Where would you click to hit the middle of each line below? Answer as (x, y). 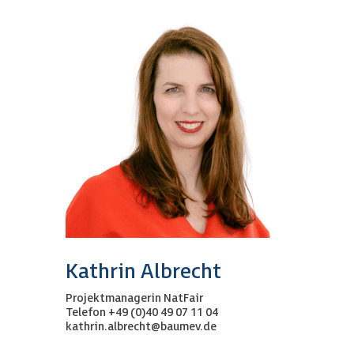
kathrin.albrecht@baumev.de (141, 327)
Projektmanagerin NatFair (134, 299)
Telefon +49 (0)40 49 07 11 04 (141, 313)
